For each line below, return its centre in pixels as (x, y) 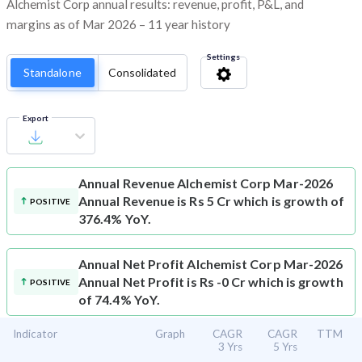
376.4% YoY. (115, 219)
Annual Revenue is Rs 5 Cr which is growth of (212, 201)
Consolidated (142, 73)
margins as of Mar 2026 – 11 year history (118, 25)
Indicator (35, 334)
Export (36, 118)
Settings (223, 57)
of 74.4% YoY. (120, 300)
